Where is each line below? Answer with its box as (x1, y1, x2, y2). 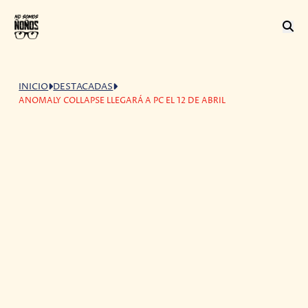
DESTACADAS (53, 80, 113, 93)
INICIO (19, 80, 49, 93)
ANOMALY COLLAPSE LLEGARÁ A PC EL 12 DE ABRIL (19, 94, 226, 107)
